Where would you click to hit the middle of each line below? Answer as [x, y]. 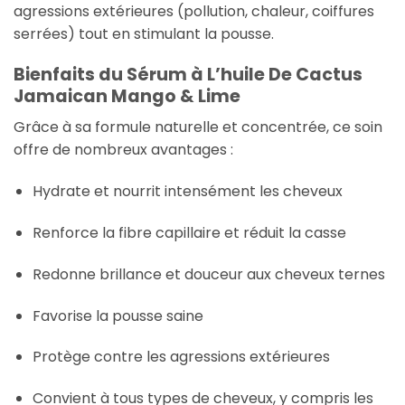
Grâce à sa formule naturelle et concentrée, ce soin [198, 127]
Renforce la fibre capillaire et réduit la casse [189, 233]
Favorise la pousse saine [118, 316]
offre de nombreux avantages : [123, 150]
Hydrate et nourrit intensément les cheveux [187, 192]
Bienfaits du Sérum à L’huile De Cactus [188, 74]
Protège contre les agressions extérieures [181, 357]
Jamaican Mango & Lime [127, 96]
